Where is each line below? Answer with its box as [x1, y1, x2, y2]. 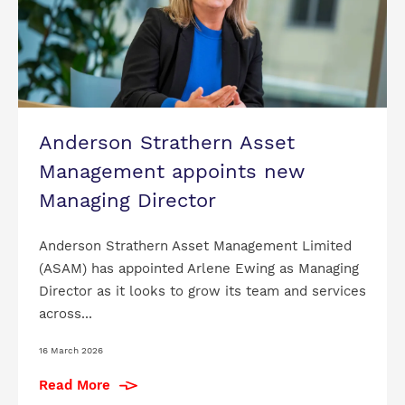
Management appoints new [38, 159, 305, 183]
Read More [38, 377, 110, 394]
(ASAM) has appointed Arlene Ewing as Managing [38, 259, 359, 277]
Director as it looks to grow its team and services [38, 282, 366, 299]
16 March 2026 [38, 344, 103, 355]
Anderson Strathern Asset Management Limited [38, 237, 352, 254]
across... [38, 305, 92, 322]
